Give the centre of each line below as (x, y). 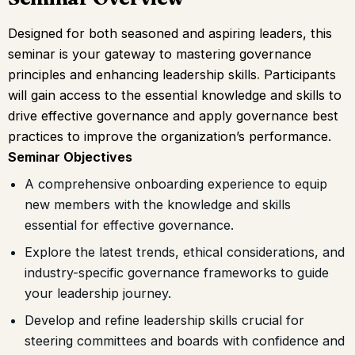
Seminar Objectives (70, 157)
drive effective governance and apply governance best (173, 115)
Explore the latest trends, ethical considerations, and (185, 252)
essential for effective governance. (130, 225)
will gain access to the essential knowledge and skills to (175, 95)
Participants (298, 74)
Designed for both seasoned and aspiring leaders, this (170, 33)
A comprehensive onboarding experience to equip (176, 183)
